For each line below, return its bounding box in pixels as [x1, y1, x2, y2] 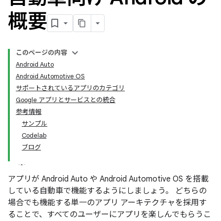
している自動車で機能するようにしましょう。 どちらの [8, 186, 207, 196]
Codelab [22, 131, 46, 140]
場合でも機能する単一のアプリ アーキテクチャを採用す [8, 198, 207, 208]
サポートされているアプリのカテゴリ [16, 84, 125, 92]
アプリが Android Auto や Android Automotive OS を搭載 [8, 174, 209, 184]
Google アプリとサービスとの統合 [16, 96, 115, 104]
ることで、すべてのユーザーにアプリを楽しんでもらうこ [8, 210, 211, 220]
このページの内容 [16, 48, 67, 57]
